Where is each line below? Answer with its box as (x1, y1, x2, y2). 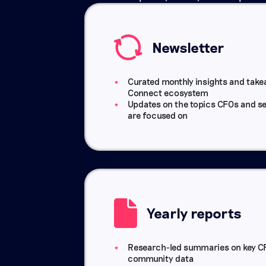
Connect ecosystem (127, 87, 208, 98)
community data (127, 252, 194, 264)
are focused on (127, 109, 188, 121)
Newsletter (152, 38, 224, 56)
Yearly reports (147, 204, 242, 221)
